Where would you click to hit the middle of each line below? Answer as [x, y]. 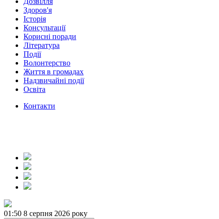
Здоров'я [38, 10]
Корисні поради [50, 36]
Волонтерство [47, 63]
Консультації [44, 28]
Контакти [39, 106]
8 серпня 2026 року [55, 213]
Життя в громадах [54, 72]
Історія [35, 19]
